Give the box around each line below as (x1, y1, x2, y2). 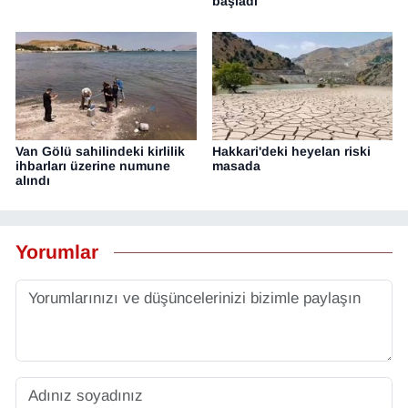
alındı (15, 172, 50, 188)
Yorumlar (15, 241, 98, 264)
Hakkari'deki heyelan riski (211, 143, 371, 158)
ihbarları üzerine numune (15, 158, 170, 173)
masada (211, 158, 260, 173)
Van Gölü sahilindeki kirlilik (15, 143, 185, 158)
